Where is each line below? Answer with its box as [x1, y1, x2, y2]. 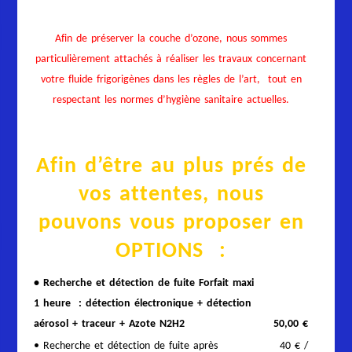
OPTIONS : [115, 240, 227, 262]
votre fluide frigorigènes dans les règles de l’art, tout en [40, 74, 302, 86]
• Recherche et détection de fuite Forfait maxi [34, 277, 255, 289]
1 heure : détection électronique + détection [34, 298, 252, 310]
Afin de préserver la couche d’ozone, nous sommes [55, 33, 288, 45]
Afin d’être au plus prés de [35, 156, 306, 178]
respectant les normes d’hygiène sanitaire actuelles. [53, 94, 290, 106]
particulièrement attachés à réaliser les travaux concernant [35, 53, 307, 65]
